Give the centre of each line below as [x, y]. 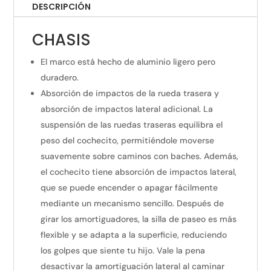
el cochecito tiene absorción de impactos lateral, [139, 171]
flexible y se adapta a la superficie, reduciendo [134, 234]
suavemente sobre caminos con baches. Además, [140, 156]
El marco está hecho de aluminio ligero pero [128, 61]
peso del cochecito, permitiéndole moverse [128, 140]
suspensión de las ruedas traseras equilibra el [132, 124]
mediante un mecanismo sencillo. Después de [132, 203]
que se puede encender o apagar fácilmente [129, 187]
